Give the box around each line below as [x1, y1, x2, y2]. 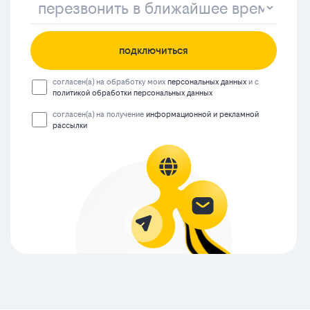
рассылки [53, 121, 88, 131]
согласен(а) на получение [53, 110, 147, 120]
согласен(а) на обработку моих [53, 77, 168, 87]
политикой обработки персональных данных [53, 89, 213, 98]
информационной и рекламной [146, 110, 259, 120]
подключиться [118, 44, 188, 57]
